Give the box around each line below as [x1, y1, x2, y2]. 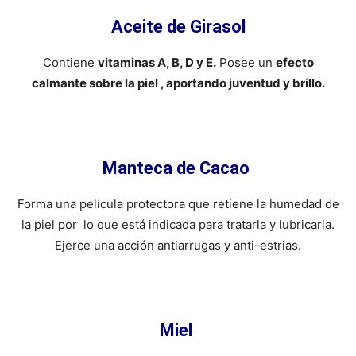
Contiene [42, 54, 98, 70]
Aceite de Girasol [110, 16, 246, 37]
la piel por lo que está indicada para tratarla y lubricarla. [21, 216, 335, 232]
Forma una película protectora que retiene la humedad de [17, 195, 339, 211]
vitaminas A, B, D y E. [97, 54, 216, 70]
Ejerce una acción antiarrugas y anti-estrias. [55, 237, 301, 253]
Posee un [215, 54, 276, 70]
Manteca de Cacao [103, 157, 253, 178]
